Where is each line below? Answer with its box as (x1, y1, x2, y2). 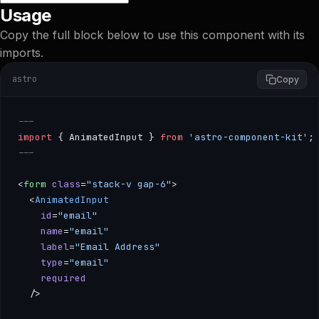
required (18, 271, 86, 284)
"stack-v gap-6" (86, 177, 172, 190)
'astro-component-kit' (183, 130, 308, 143)
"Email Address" (75, 240, 160, 253)
